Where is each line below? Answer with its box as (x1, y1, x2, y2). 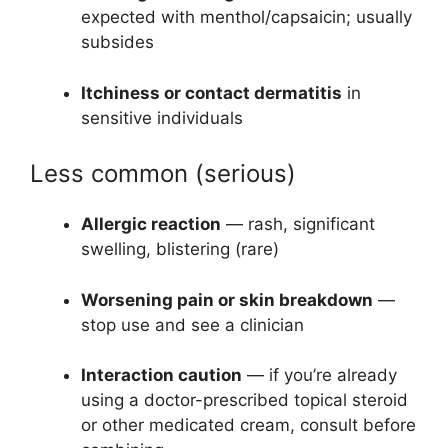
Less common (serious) (30, 159, 296, 189)
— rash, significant (221, 214, 375, 235)
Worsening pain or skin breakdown (81, 289, 373, 310)
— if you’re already (242, 365, 397, 386)
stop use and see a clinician (81, 314, 304, 335)
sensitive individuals (81, 107, 243, 128)
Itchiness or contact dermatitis (81, 82, 342, 103)
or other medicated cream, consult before (81, 415, 416, 436)
